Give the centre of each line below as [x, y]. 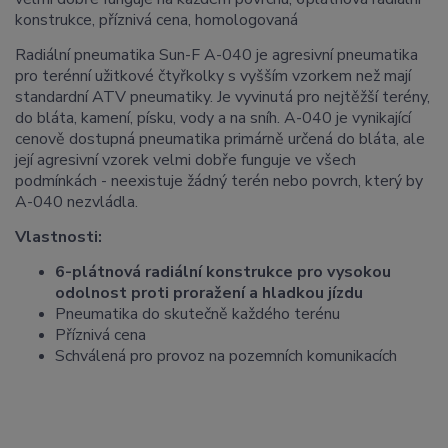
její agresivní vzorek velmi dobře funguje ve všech [185, 160]
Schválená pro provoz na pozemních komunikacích [226, 356]
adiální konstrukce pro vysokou [271, 272]
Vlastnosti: [58, 237]
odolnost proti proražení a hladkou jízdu [209, 293]
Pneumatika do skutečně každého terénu [197, 314]
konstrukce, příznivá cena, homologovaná [156, 20]
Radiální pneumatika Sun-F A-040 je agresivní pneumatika [216, 55]
